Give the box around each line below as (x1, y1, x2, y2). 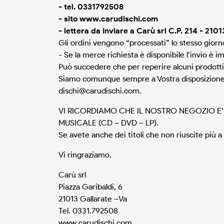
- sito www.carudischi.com (58, 14, 158, 24)
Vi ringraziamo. (58, 150, 111, 160)
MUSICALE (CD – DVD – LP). (58, 118, 158, 128)
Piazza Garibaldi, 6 (58, 182, 122, 192)
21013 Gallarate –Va (58, 194, 127, 204)
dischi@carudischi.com (58, 86, 139, 96)
